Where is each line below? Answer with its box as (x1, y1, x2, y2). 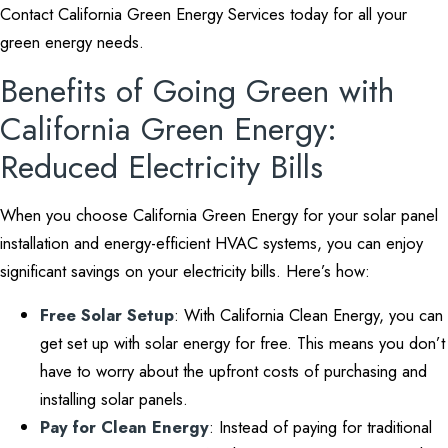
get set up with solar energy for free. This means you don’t (40, 331, 445, 355)
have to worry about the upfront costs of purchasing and (40, 359, 427, 383)
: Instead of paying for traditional (209, 415, 432, 439)
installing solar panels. (40, 387, 188, 411)
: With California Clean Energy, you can (174, 303, 443, 327)
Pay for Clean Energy (40, 415, 209, 439)
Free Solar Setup (40, 303, 174, 327)
